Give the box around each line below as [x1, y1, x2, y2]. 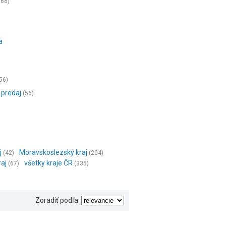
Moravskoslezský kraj [19, 148, 87, 156]
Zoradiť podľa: [35, 196, 80, 204]
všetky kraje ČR [24, 159, 73, 167]
